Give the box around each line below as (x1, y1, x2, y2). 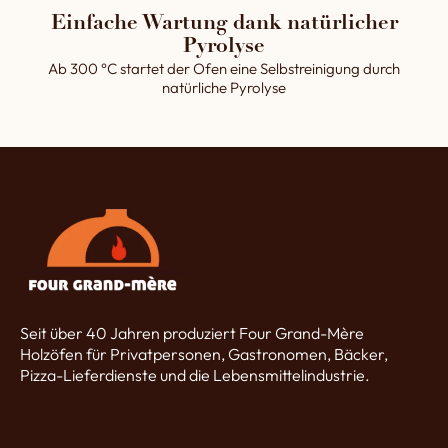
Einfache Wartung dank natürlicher (50, 14, 398, 35)
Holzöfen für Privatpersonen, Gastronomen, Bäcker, (20, 343, 388, 364)
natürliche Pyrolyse (162, 78, 286, 97)
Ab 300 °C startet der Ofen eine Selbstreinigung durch (48, 59, 400, 78)
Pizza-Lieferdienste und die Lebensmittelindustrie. (20, 364, 370, 385)
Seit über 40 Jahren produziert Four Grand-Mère (20, 322, 364, 343)
